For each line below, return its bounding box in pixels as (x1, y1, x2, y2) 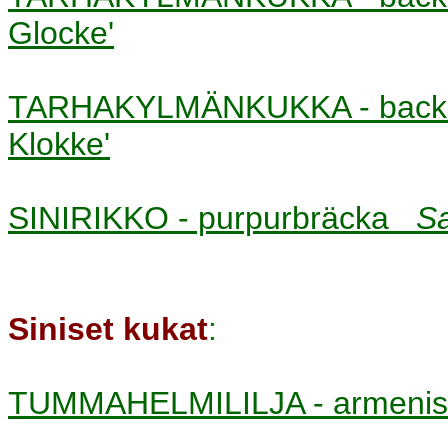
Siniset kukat (8, 310, 208, 347)
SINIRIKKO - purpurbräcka (8, 199, 416, 236)
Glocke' (8, 14, 114, 51)
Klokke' (8, 125, 110, 162)
